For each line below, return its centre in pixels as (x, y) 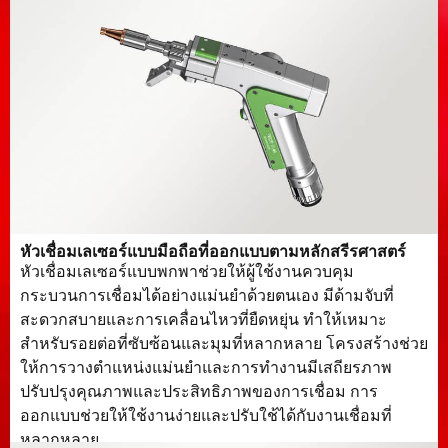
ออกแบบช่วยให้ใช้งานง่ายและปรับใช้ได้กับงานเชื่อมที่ (206, 416)
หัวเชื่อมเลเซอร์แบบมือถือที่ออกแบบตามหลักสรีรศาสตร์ (213, 252)
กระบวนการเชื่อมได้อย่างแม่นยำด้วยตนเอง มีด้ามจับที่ (207, 296)
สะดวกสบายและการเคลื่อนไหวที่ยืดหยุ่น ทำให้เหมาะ (203, 320)
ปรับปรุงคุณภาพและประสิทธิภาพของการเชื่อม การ (199, 392)
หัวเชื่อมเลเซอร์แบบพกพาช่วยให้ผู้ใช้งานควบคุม (187, 272)
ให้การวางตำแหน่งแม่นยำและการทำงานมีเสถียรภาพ (206, 368)
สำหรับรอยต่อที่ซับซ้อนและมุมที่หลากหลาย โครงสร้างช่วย (224, 344)
